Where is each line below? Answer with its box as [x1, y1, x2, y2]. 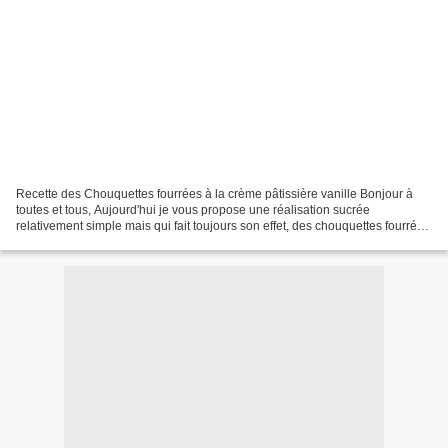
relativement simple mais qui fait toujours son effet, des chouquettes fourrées [16, 218, 430, 233]
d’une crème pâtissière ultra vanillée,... [16, 234, 225, 249]
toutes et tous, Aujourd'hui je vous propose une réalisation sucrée [16, 202, 370, 217]
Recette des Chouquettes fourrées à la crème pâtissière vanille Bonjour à [16, 186, 413, 201]
